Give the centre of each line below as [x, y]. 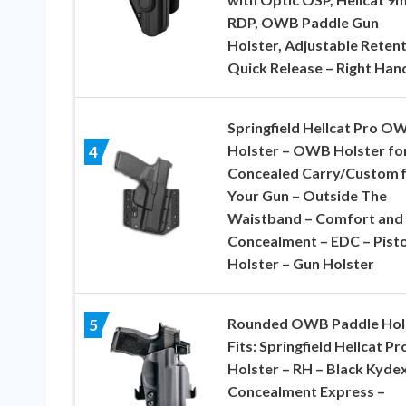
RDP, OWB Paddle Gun [303, 23]
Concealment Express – [306, 391]
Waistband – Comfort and [315, 218]
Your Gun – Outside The [307, 196]
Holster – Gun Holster [300, 264]
